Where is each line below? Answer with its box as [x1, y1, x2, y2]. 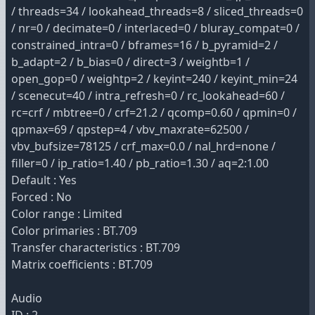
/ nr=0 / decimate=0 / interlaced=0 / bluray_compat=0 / [11, 20, 300, 36]
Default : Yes [11, 172, 77, 188]
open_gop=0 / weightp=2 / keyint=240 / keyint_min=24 [11, 71, 297, 86]
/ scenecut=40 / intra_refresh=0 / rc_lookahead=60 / [11, 88, 285, 103]
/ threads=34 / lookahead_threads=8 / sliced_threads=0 [11, 4, 303, 19]
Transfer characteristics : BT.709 [11, 240, 180, 255]
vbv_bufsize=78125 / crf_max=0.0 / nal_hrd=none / [11, 139, 276, 154]
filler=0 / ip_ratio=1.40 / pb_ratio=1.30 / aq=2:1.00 [11, 155, 269, 171]
